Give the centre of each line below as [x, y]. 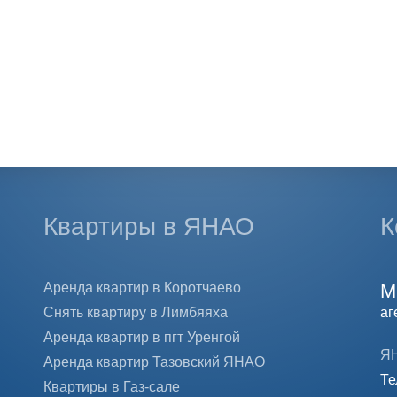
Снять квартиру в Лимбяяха [135, 312]
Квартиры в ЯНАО [148, 226]
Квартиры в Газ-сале [111, 387]
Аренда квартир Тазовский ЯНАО [154, 362]
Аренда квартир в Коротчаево [142, 288]
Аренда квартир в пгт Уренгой [141, 337]
